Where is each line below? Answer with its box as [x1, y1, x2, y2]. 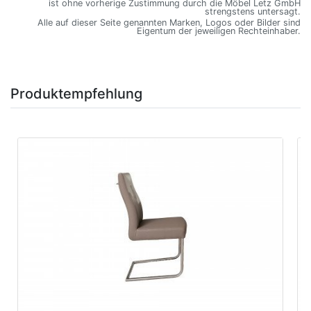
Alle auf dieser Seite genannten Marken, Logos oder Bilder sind [37, 17, 301, 28]
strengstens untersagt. [205, 6, 301, 17]
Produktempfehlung [10, 85, 142, 103]
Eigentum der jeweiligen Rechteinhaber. [137, 26, 301, 37]
